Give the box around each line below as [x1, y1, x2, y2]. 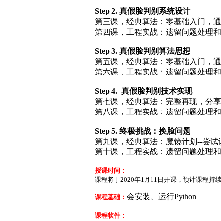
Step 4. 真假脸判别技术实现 [95, 86, 192, 95]
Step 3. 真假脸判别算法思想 [95, 46, 190, 55]
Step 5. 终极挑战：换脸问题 [95, 126, 190, 135]
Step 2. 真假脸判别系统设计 [95, 6, 190, 15]
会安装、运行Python [127, 192, 196, 201]
